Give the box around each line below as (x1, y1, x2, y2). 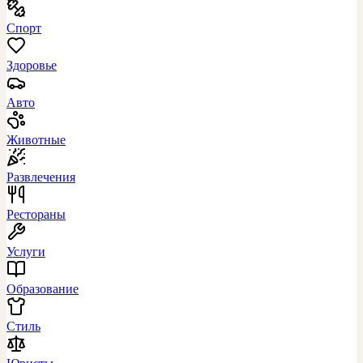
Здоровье (6, 58, 57, 72)
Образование (6, 281, 79, 296)
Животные (6, 132, 66, 147)
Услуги (6, 244, 45, 258)
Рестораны (6, 207, 66, 221)
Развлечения (6, 169, 75, 184)
